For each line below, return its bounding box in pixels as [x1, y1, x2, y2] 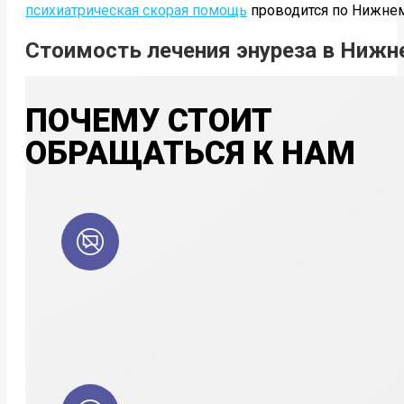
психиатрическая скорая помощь [25, 2, 247, 19]
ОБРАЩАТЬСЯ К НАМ [25, 133, 355, 172]
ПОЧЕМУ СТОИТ [25, 101, 272, 140]
